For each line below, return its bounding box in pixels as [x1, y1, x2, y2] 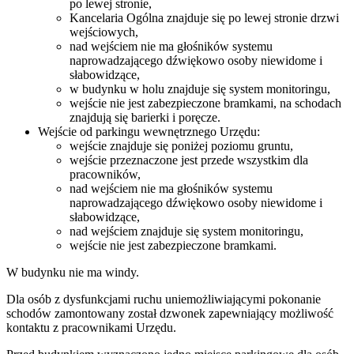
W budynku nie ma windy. [6, 265, 139, 280]
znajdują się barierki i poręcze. [70, 111, 220, 125]
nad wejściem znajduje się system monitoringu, [70, 224, 303, 239]
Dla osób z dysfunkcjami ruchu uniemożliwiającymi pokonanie [6, 292, 321, 307]
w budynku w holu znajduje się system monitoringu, [70, 82, 330, 96]
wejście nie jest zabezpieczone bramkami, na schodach [70, 96, 341, 111]
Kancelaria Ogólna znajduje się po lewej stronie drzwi [70, 11, 339, 25]
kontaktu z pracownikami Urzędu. [6, 321, 176, 335]
